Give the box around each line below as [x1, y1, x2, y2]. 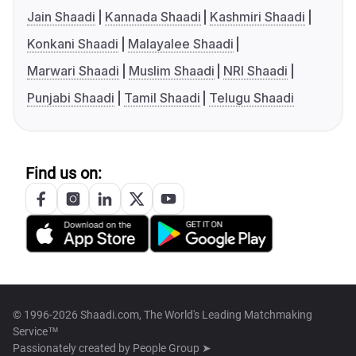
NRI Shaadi [223, 63, 288, 79]
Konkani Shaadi [27, 36, 118, 52]
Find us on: [25, 164, 102, 184]
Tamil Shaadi [123, 90, 200, 106]
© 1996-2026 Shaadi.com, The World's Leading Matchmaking [13, 308, 312, 322]
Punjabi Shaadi [27, 90, 114, 106]
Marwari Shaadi [27, 63, 119, 79]
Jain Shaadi [27, 9, 95, 25]
